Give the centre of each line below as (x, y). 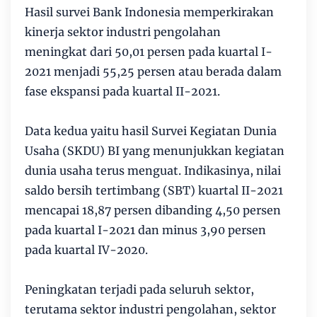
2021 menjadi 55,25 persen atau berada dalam (153, 71)
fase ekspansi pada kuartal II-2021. (122, 91)
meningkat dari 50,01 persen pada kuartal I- (149, 52)
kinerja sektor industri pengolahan (123, 32)
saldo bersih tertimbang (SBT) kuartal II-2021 (154, 190)
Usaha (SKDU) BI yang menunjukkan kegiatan (155, 151)
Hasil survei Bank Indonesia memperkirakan (149, 12)
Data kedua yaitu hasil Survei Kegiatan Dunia (151, 131)
